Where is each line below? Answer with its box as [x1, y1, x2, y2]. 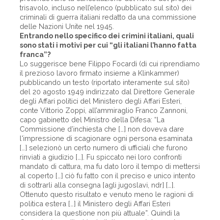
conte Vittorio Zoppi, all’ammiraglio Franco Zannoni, [20, 106, 188, 114]
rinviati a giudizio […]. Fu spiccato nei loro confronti [20, 153, 182, 161]
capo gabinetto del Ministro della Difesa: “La [20, 115, 165, 124]
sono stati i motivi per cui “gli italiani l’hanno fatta [20, 41, 196, 49]
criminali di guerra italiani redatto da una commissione [20, 13, 196, 21]
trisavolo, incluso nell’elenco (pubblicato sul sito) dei [20, 3, 192, 12]
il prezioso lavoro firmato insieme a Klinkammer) [20, 69, 179, 77]
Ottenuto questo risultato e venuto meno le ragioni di [20, 190, 193, 198]
